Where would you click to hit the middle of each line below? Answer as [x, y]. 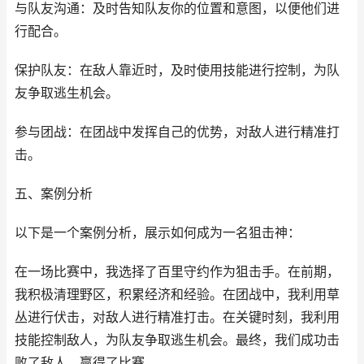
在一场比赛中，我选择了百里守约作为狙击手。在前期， [177, 272]
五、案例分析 [54, 194]
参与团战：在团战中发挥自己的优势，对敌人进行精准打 [177, 132]
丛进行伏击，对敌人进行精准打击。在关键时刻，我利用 [177, 317]
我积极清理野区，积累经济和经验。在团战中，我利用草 [177, 295]
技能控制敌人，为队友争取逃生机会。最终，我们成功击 [177, 340]
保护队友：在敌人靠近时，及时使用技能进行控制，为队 [177, 70]
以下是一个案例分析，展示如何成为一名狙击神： [158, 233]
